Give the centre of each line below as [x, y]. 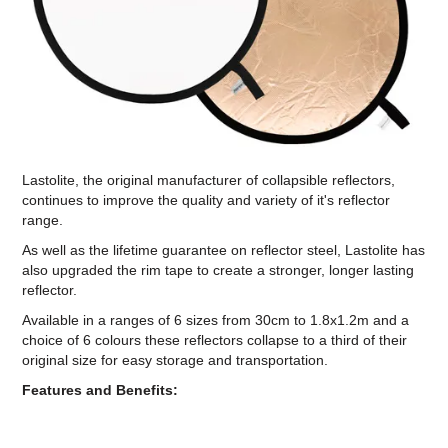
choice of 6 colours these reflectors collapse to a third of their [215, 340]
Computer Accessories [224, 16]
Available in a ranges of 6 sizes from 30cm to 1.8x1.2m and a [216, 320]
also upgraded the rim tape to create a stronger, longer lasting [218, 270]
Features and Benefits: [100, 390]
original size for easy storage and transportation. [175, 360]
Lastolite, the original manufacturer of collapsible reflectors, [209, 180]
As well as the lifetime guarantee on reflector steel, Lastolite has [224, 250]
